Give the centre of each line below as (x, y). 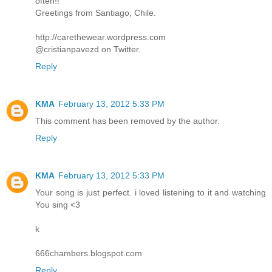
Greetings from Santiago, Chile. (96, 12)
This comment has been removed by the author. (127, 121)
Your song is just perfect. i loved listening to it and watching (151, 192)
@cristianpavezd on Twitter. (88, 49)
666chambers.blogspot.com (89, 253)
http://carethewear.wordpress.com (100, 37)
